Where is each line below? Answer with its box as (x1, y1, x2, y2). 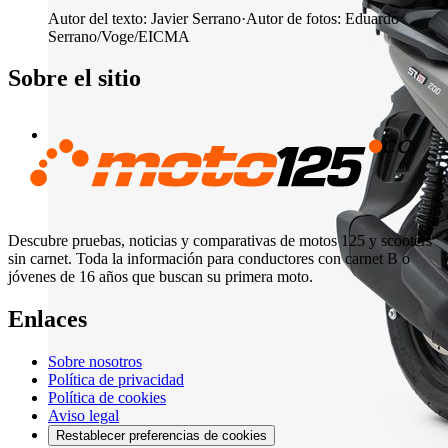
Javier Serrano (151, 9, 241, 27)
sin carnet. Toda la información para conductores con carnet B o (8, 250, 410, 268)
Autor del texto (48, 9, 143, 27)
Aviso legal (48, 407, 119, 425)
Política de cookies (48, 389, 166, 407)
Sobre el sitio (8, 65, 141, 92)
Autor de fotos (246, 9, 337, 27)
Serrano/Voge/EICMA (48, 27, 190, 45)
